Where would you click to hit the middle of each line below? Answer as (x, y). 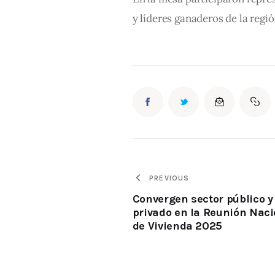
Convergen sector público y (203, 199)
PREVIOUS (169, 178)
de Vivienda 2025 (177, 226)
